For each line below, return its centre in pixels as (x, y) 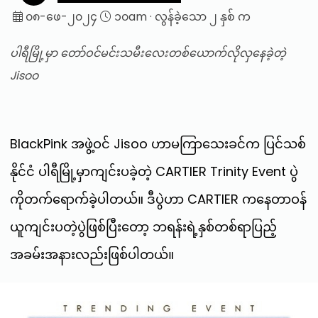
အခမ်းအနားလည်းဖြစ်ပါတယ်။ (92, 254)
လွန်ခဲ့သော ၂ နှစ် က (203, 16)
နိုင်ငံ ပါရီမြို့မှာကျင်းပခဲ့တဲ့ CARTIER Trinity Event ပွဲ (154, 171)
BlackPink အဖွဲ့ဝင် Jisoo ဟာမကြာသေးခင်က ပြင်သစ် (158, 143)
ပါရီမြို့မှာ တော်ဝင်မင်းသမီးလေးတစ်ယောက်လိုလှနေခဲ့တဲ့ (148, 53)
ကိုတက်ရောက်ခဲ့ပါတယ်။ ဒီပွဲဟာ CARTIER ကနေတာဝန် (158, 199)
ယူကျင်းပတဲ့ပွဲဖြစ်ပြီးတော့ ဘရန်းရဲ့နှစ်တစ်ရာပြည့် (143, 226)
